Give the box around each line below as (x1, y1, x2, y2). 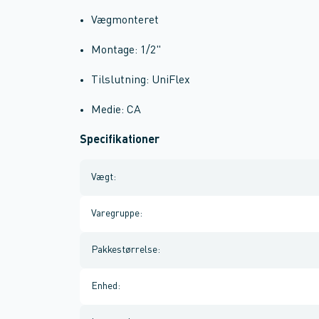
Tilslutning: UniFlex (91, 75, 190, 86)
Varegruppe (91, 209, 140, 219)
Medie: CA (91, 105, 141, 116)
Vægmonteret (91, 15, 159, 26)
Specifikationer (80, 135, 159, 146)
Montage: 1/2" (91, 45, 161, 56)
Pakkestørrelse (91, 245, 157, 255)
